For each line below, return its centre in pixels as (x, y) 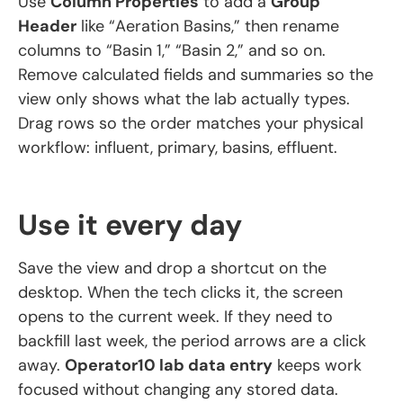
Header (47, 27)
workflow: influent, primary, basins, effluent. (178, 148)
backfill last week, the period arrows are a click (192, 340)
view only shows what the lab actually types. (184, 99)
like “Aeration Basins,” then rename (208, 27)
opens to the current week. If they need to (175, 316)
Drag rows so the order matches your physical (191, 124)
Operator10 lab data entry (169, 365)
